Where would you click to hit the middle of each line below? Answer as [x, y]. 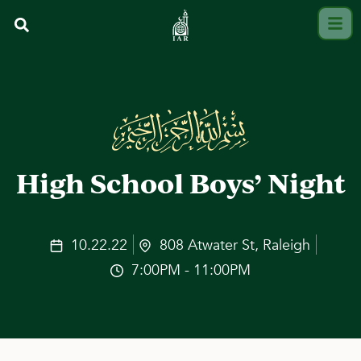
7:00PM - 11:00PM [191, 270]
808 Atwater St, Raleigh [235, 245]
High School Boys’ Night [180, 183]
